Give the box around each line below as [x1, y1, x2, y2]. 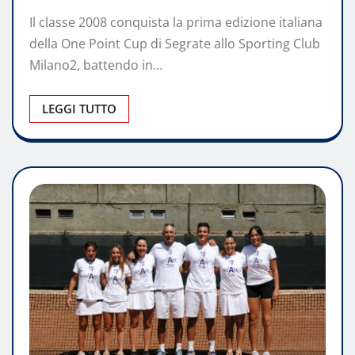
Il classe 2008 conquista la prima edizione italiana [29, 13, 323, 31]
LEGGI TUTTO [42, 101, 116, 116]
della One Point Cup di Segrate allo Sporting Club [29, 35, 320, 52]
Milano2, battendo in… [29, 56, 162, 74]
